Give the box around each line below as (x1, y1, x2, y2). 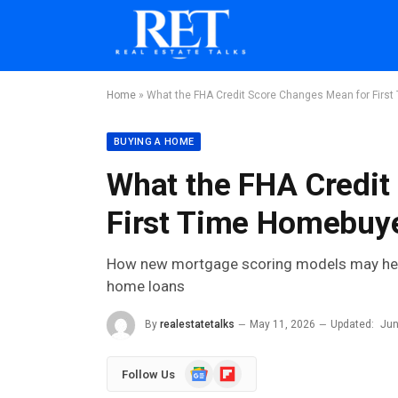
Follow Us (122, 367, 175, 381)
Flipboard (212, 361, 264, 375)
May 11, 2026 (250, 318, 315, 331)
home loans (107, 277, 185, 295)
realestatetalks (160, 318, 235, 331)
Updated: (330, 318, 374, 331)
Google (184, 361, 223, 375)
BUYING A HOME (114, 136, 195, 147)
